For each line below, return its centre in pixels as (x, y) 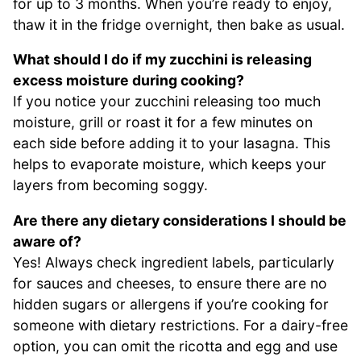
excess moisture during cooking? (129, 81)
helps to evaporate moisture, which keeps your (170, 164)
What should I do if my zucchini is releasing (162, 60)
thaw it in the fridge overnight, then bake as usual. (179, 24)
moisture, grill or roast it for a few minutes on (163, 122)
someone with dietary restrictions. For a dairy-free (180, 326)
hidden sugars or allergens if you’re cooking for (171, 305)
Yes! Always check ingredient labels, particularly (174, 263)
